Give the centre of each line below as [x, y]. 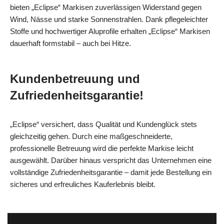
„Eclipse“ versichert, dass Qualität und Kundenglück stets [103, 124]
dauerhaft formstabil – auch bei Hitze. [70, 43]
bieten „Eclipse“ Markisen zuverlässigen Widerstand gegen [106, 7]
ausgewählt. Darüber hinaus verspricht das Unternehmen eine [111, 160]
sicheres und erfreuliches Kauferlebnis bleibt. [83, 184]
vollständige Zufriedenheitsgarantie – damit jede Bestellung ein [111, 172]
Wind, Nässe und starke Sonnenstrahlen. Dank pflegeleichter [109, 19]
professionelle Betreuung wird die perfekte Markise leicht [102, 148]
